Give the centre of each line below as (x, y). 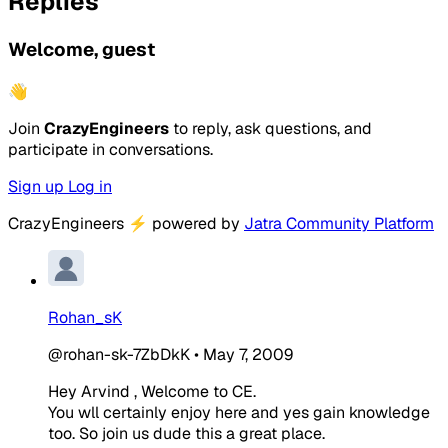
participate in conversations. (110, 149)
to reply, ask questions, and (270, 128)
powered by (196, 223)
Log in (90, 186)
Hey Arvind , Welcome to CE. (152, 391)
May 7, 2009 (248, 354)
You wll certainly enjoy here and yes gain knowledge (239, 412)
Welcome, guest (81, 50)
